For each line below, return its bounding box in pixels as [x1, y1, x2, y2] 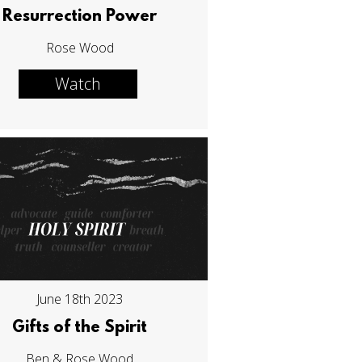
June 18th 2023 [36, 290, 124, 309]
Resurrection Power [2, 7, 158, 26]
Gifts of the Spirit [12, 319, 148, 338]
